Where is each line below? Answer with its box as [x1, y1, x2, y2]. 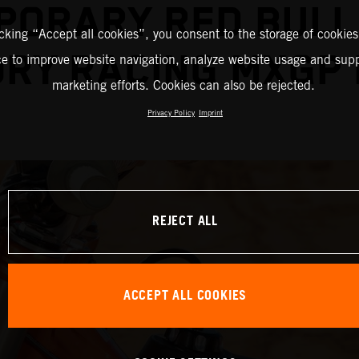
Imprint [199, 108, 223, 118]
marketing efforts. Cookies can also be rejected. [51, 78, 315, 94]
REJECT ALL [152, 209, 218, 235]
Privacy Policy [147, 108, 195, 118]
